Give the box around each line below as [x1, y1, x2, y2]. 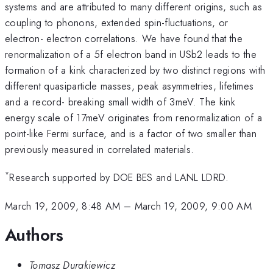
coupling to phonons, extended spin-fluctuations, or [5, 15, 229, 30]
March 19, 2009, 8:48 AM [5, 198, 121, 213]
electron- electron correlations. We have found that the [5, 30, 243, 46]
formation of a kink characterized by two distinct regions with [5, 62, 266, 77]
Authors [5, 222, 63, 248]
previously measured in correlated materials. [5, 141, 194, 157]
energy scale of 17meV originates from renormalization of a [5, 110, 262, 125]
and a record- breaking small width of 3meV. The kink [5, 94, 236, 109]
